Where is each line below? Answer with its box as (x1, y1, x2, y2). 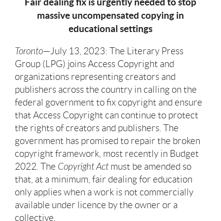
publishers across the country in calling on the (15, 84, 197, 95)
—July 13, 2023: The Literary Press (43, 45, 184, 56)
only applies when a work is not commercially (15, 186, 193, 197)
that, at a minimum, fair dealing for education (15, 174, 192, 184)
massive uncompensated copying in (37, 9, 184, 21)
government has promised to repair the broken (15, 135, 200, 146)
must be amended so (109, 161, 191, 172)
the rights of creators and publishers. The (15, 122, 179, 133)
